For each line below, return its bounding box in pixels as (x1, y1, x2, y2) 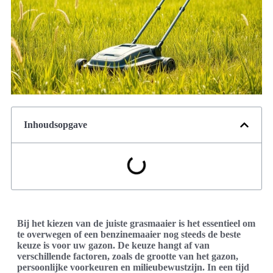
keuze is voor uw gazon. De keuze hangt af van (17, 240, 210, 251)
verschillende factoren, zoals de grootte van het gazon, (17, 251, 238, 262)
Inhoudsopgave (24, 119, 87, 130)
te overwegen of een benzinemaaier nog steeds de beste (17, 229, 241, 240)
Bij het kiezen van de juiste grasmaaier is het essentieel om (17, 218, 255, 229)
